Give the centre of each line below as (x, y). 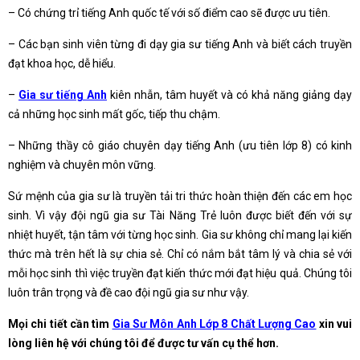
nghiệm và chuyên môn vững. (82, 165)
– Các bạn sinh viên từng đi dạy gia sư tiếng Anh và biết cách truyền (180, 44)
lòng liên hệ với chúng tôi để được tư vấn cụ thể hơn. (143, 343)
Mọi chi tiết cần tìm (60, 324)
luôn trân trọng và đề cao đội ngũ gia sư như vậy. (129, 292)
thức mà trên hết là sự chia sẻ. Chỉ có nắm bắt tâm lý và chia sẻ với (180, 254)
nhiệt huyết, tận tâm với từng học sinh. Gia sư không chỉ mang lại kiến (180, 235)
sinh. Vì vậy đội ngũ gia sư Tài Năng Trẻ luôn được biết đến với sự (180, 215)
